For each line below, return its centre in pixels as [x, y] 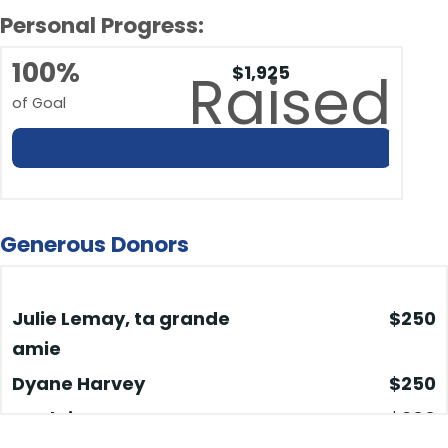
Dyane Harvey [78, 379]
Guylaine [54, 414]
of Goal [39, 103]
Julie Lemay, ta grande [121, 314]
